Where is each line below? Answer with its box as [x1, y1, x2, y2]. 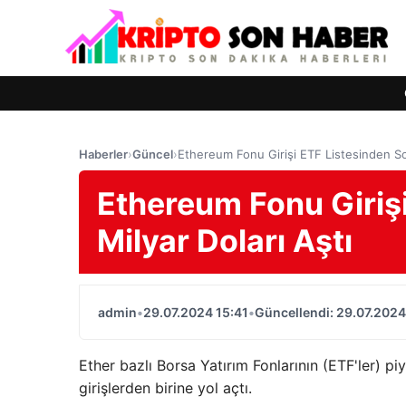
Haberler [79, 147, 128, 161]
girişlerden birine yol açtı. [79, 379, 252, 397]
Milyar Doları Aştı [97, 222, 353, 259]
